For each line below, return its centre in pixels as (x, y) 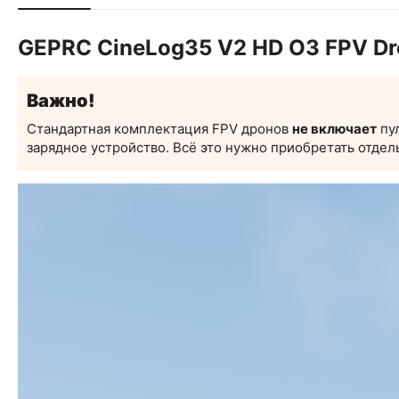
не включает (334, 129)
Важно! (61, 101)
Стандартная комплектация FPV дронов (159, 129)
